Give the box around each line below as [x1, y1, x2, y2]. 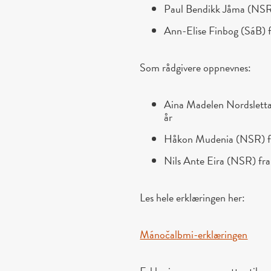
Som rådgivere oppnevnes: [140, 59, 252, 76]
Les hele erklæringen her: [140, 189, 246, 206]
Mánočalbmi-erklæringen [140, 226, 248, 243]
